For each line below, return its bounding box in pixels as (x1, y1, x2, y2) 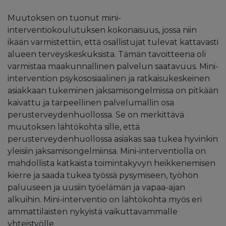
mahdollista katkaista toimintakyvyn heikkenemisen (8, 158, 215, 168)
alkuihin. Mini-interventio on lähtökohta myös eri (8, 194, 202, 204)
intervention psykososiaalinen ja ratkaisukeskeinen (8, 73, 210, 83)
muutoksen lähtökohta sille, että (8, 122, 140, 132)
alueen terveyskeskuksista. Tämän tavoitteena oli (8, 49, 206, 59)
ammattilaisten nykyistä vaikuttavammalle (8, 206, 178, 216)
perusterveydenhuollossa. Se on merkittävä (8, 109, 184, 120)
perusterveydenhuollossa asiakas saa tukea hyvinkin (8, 134, 218, 144)
